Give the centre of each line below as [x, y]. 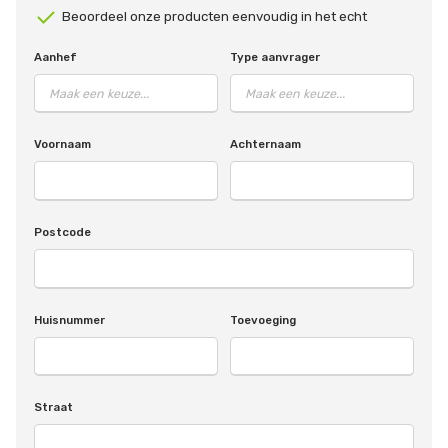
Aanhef [55, 56]
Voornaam [62, 144]
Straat [53, 407]
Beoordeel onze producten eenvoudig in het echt [214, 16]
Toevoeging [263, 319]
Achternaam [265, 144]
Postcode [62, 232]
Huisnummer [69, 319]
